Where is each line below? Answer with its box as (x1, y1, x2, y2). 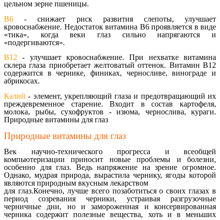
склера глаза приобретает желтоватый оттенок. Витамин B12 (4, 61, 216, 70)
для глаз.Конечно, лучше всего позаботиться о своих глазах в (4, 186, 216, 195)
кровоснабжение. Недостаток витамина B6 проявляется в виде (4, 22, 216, 31)
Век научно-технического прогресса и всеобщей (4, 147, 216, 156)
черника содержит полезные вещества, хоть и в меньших (4, 210, 216, 219)
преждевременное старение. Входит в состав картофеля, (4, 100, 216, 109)
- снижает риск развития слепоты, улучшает (13, 14, 216, 23)
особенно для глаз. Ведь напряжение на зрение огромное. (4, 163, 216, 171)
